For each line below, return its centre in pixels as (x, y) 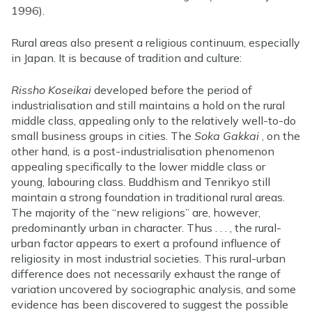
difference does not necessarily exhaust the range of (146, 273)
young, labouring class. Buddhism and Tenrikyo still (141, 181)
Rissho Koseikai (51, 89)
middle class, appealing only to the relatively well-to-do (154, 120)
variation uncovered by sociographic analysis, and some (154, 289)
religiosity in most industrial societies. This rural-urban (148, 258)
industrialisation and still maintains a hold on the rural (148, 105)
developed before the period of (172, 89)
